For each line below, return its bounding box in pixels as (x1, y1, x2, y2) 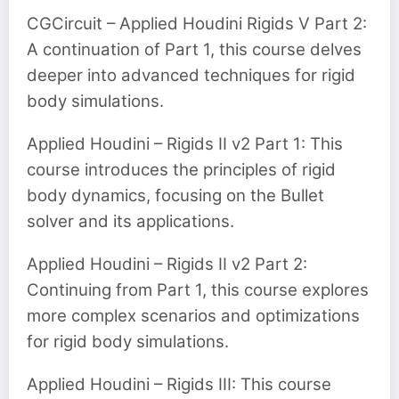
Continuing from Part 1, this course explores (27, 280, 369, 300)
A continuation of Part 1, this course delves (27, 38, 362, 60)
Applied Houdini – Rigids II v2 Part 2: (27, 254, 307, 274)
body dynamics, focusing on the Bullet (27, 184, 324, 206)
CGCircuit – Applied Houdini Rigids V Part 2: (27, 12, 367, 34)
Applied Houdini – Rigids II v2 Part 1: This (27, 133, 343, 154)
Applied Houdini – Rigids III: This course (27, 374, 331, 395)
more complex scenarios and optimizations (27, 305, 360, 326)
